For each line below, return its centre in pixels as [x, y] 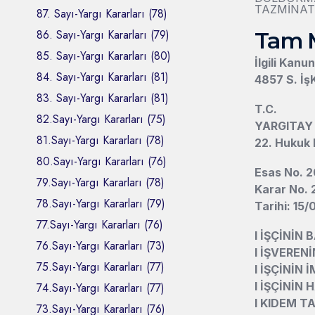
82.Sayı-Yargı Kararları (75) [101, 119]
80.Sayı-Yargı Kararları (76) [102, 161]
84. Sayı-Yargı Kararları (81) [103, 77]
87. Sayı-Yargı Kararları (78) [102, 13]
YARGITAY [284, 126]
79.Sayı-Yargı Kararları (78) [101, 182]
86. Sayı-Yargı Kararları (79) [103, 34]
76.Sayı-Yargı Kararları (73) [101, 245]
